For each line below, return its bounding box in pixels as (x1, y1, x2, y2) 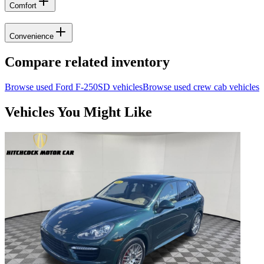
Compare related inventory (5, 54, 170, 70)
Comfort (9, 1, 37, 11)
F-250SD (75, 81, 110, 92)
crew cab (193, 81, 227, 92)
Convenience (9, 32, 54, 41)
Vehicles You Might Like (5, 104, 152, 120)
